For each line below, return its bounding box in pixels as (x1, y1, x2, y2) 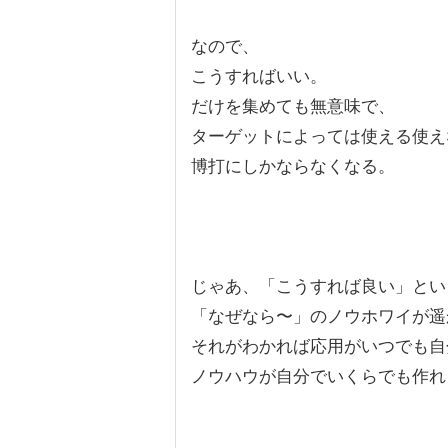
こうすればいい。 (191, 67, 327, 86)
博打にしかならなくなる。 (191, 157, 395, 176)
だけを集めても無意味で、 (191, 97, 395, 116)
